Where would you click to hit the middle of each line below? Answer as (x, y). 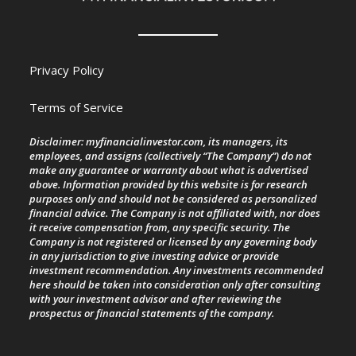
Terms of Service (77, 108)
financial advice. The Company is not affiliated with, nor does (175, 213)
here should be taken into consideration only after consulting (175, 285)
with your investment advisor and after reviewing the (156, 299)
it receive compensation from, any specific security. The (160, 228)
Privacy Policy (67, 70)
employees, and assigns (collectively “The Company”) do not (171, 156)
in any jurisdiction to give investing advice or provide (155, 256)
